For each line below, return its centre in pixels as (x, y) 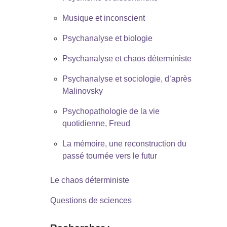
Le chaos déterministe (89, 180)
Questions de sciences (91, 200)
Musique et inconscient (103, 18)
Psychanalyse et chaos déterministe (127, 58)
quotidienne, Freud (96, 123)
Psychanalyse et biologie (107, 38)
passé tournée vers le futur (109, 156)
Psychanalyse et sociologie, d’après (127, 79)
